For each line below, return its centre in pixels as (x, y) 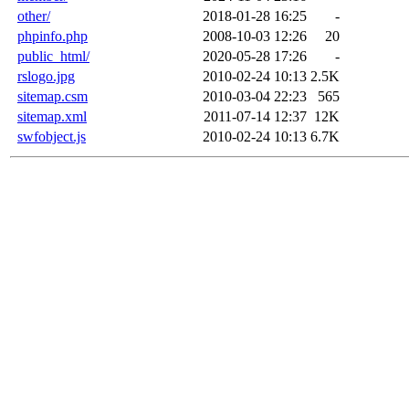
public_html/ (53, 56)
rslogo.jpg (46, 76)
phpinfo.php (52, 36)
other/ (34, 16)
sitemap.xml (52, 116)
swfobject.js (52, 136)
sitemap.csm (52, 96)
